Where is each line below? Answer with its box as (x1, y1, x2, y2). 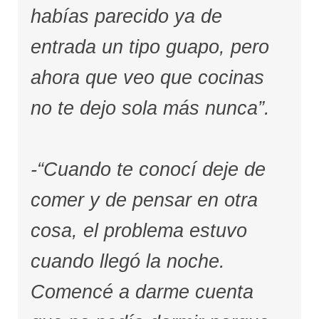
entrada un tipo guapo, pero (30, 36, 269, 58)
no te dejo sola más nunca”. (30, 97, 270, 119)
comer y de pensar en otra (30, 189, 258, 211)
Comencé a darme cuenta (30, 281, 253, 303)
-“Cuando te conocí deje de (30, 159, 266, 181)
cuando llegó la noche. (30, 251, 225, 273)
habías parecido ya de (30, 5, 222, 27)
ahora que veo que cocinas (30, 66, 264, 88)
